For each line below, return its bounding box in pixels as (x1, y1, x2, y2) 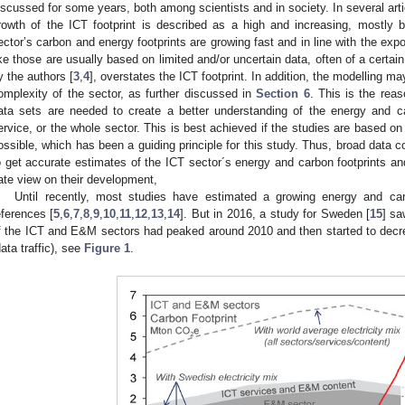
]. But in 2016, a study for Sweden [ (180, 206, 370, 221)
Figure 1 (84, 240, 130, 255)
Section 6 (256, 86, 310, 100)
